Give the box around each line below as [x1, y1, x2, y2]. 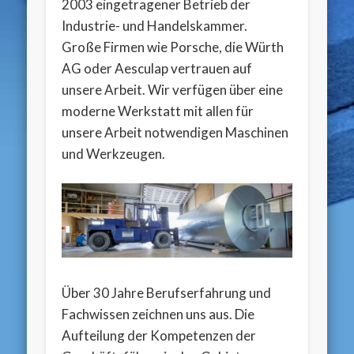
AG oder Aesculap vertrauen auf [62, 59, 253, 77]
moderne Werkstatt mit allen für [62, 102, 254, 119]
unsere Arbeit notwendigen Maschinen [62, 123, 289, 141]
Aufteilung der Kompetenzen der [62, 326, 257, 344]
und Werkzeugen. [62, 145, 166, 162]
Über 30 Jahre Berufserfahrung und [62, 284, 272, 301]
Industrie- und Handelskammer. [62, 17, 248, 34]
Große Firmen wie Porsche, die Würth [62, 38, 284, 55]
